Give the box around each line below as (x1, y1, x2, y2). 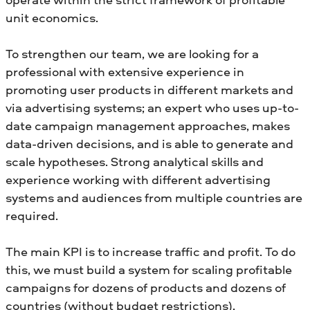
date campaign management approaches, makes (6, 116, 290, 134)
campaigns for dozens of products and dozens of (6, 278, 286, 296)
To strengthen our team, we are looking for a (6, 44, 259, 62)
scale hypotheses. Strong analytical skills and (6, 152, 264, 170)
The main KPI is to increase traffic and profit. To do (6, 242, 295, 260)
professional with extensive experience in (6, 62, 244, 80)
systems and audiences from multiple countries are (6, 188, 302, 206)
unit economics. (6, 8, 98, 26)
